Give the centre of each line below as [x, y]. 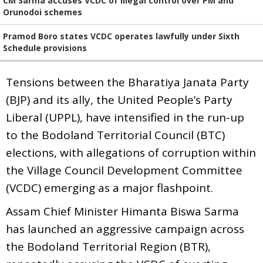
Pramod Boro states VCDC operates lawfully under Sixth [121, 36]
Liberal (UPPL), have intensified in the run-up [125, 117]
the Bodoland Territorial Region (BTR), [108, 246]
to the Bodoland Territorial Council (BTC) [115, 135]
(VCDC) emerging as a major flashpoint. [109, 188]
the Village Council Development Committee [124, 170]
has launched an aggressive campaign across [125, 229]
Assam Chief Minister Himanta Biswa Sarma [122, 211]
